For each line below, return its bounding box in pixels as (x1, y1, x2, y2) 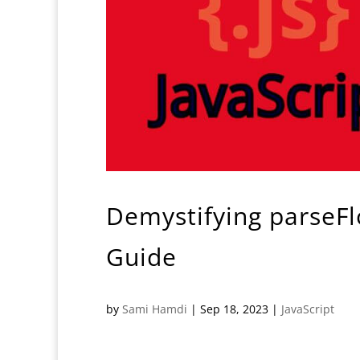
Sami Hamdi (122, 301, 187, 317)
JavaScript (281, 301, 334, 317)
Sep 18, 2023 (200, 301, 268, 317)
